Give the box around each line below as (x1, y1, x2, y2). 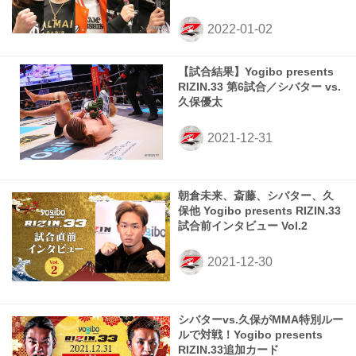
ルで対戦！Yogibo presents (178, 329, 323, 342)
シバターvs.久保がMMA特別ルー (178, 314, 343, 327)
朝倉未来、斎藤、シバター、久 (178, 190, 334, 203)
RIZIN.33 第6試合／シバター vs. (178, 81, 341, 94)
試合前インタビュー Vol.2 (178, 220, 308, 233)
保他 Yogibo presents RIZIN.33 (178, 205, 341, 218)
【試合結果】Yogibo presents (178, 66, 334, 79)
